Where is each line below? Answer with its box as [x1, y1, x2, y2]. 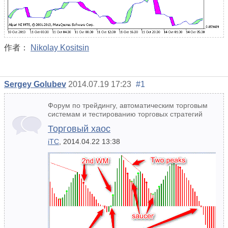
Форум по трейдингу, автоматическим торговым [48, 101, 208, 110]
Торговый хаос [48, 124, 110, 134]
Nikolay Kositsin [31, 43, 89, 52]
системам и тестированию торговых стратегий [48, 110, 203, 119]
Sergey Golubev [4, 80, 66, 89]
